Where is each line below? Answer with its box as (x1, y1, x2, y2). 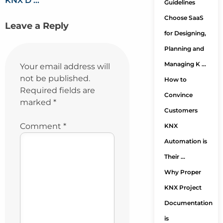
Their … (164, 153, 185, 160)
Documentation (164, 199, 213, 207)
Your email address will (20, 62, 110, 71)
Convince (164, 91, 193, 99)
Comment (20, 121, 63, 131)
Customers (164, 107, 198, 114)
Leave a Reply (5, 20, 69, 31)
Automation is (164, 137, 207, 145)
